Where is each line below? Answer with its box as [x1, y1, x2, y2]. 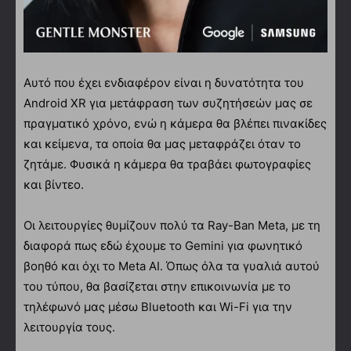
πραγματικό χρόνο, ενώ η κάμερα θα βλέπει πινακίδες [24, 115, 327, 131]
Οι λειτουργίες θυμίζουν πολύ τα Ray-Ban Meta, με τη [24, 217, 320, 233]
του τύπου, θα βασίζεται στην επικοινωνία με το [24, 278, 291, 294]
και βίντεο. [24, 176, 84, 192]
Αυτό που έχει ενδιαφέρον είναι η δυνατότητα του [24, 74, 304, 90]
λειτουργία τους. [24, 319, 115, 335]
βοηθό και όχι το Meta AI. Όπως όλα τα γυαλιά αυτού [24, 258, 320, 273]
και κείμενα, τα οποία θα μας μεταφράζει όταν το [24, 136, 301, 151]
